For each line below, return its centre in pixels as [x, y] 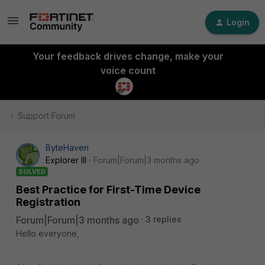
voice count [128, 70]
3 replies [164, 219]
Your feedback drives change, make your [128, 56]
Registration [48, 202]
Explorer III [66, 160]
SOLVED [32, 172]
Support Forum [46, 116]
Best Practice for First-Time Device [108, 190]
